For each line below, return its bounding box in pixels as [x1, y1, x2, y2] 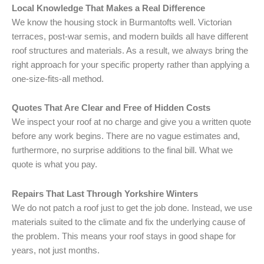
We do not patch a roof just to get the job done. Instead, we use [12, 203, 252, 213]
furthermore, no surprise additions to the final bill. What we [12, 146, 233, 156]
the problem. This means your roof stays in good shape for [12, 231, 236, 241]
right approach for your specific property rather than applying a [12, 60, 249, 70]
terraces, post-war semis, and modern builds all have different [12, 31, 248, 41]
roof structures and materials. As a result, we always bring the [12, 45, 248, 55]
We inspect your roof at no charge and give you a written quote [12, 117, 251, 127]
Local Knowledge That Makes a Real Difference [12, 3, 205, 13]
